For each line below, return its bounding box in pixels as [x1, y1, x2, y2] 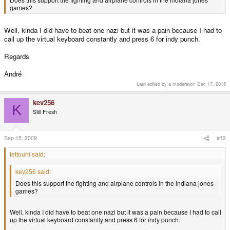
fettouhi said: [10, 149, 45, 159]
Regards [4, 51, 29, 62]
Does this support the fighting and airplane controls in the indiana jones [15, 179, 214, 188]
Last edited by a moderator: [137, 80, 197, 87]
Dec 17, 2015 [197, 80, 226, 87]
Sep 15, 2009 [4, 134, 37, 142]
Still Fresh [33, 107, 57, 116]
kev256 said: [15, 167, 51, 176]
